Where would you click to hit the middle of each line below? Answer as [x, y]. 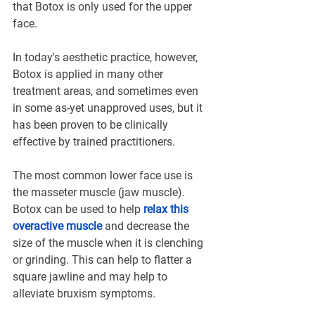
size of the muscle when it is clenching [109, 243]
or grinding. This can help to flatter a [104, 260]
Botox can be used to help [78, 210]
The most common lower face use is [104, 176]
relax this [167, 210]
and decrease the [147, 226]
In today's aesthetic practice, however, [107, 58]
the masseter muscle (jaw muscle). [100, 193]
